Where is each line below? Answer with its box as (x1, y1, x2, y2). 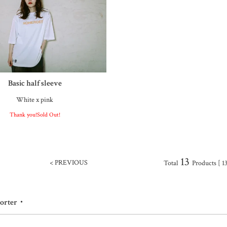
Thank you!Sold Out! (9, 111, 60, 119)
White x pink (16, 95, 54, 105)
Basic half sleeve (8, 78, 62, 89)
